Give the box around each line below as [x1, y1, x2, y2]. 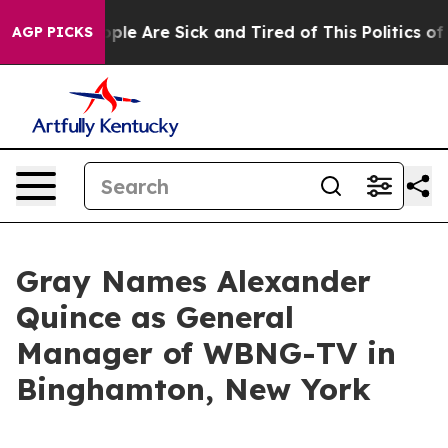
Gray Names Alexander [16, 262, 371, 300]
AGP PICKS [12, 23, 93, 41]
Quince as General [16, 298, 294, 336]
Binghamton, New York [16, 370, 371, 408]
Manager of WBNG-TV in [16, 334, 396, 372]
